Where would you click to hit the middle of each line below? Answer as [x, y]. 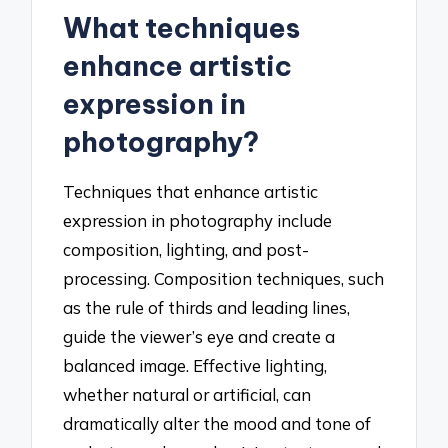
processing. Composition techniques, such [224, 278]
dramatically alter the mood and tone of [217, 423]
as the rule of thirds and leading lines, [207, 307]
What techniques [182, 27]
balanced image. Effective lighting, [195, 365]
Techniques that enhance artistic [191, 191]
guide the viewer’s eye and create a [199, 336]
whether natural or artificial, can [187, 394]
